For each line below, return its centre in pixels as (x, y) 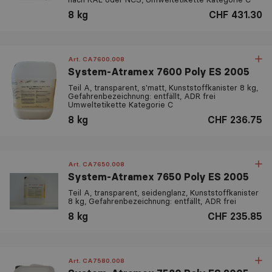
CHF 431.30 (236, 14)
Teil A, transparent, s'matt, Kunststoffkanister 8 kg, (163, 87)
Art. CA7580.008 (96, 260)
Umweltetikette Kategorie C (121, 104)
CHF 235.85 (235, 216)
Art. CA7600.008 (96, 59)
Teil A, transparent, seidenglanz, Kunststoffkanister (163, 192)
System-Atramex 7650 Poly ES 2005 (158, 176)
